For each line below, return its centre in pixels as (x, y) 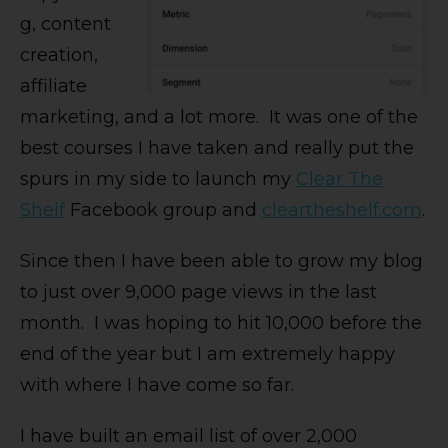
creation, (59, 55)
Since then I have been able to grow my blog (221, 261)
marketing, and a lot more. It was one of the (219, 117)
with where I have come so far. (157, 385)
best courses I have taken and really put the (217, 148)
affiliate (53, 86)
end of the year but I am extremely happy (207, 354)
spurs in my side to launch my (158, 179)
